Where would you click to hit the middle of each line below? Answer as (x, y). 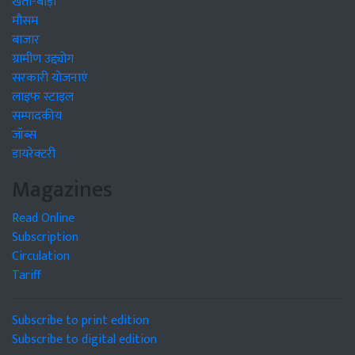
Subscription (45, 238)
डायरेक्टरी (34, 155)
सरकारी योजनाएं (50, 78)
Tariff (27, 276)
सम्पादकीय (37, 116)
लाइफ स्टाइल (43, 97)
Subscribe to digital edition (84, 340)
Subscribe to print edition (80, 321)
